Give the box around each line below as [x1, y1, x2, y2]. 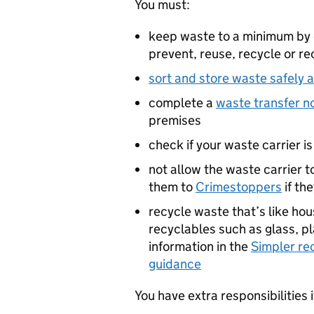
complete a [149, 95, 216, 111]
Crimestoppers [196, 179, 282, 195]
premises [149, 112, 201, 128]
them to [149, 179, 196, 195]
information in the [149, 238, 251, 254]
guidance [149, 256, 201, 272]
